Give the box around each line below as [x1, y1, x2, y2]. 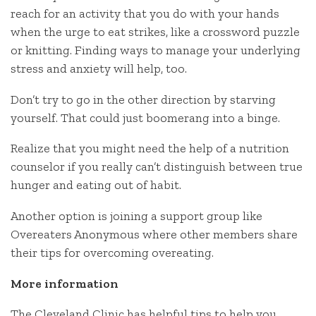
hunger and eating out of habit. [11, 177, 181, 193]
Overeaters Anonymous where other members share [11, 226, 298, 243]
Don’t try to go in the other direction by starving [11, 91, 276, 107]
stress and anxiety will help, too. [11, 60, 187, 76]
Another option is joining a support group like [11, 208, 262, 224]
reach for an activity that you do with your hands [11, 5, 279, 21]
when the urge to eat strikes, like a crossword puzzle [11, 23, 300, 39]
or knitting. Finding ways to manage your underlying [11, 42, 300, 58]
